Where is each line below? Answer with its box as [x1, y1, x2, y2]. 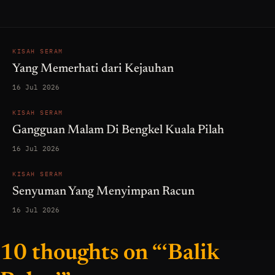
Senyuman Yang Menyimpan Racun [12, 185, 195, 198]
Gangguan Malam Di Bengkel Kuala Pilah [12, 123, 224, 136]
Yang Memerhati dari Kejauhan [12, 62, 174, 75]
